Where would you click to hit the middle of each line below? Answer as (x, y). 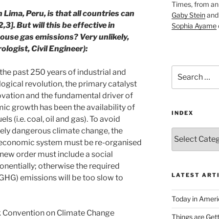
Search (183, 70)
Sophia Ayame (194, 25)
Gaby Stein (188, 15)
